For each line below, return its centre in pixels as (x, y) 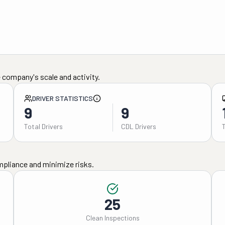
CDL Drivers (138, 126)
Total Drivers (43, 126)
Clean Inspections (113, 218)
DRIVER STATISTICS (62, 98)
